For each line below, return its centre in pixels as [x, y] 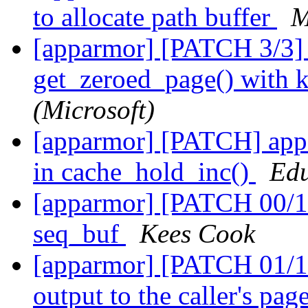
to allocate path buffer [155, 17]
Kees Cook [197, 234]
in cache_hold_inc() [144, 172]
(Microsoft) [94, 110]
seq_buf [79, 234]
